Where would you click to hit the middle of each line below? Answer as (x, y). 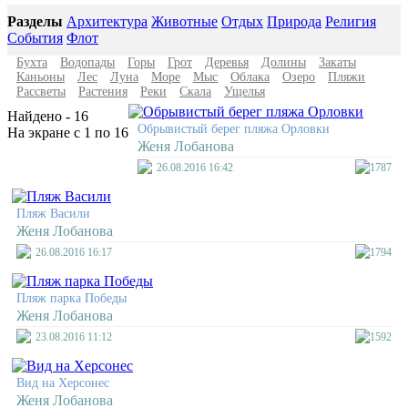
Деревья (227, 62)
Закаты (337, 62)
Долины (284, 62)
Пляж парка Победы (71, 298)
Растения (103, 91)
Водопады (87, 62)
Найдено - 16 (48, 116)
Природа (294, 21)
